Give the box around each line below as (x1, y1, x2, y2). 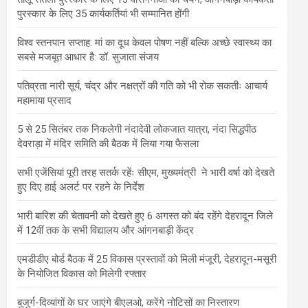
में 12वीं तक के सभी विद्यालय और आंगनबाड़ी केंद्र (17, 223, 194, 236)
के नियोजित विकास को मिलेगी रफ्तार (17, 267, 146, 280)
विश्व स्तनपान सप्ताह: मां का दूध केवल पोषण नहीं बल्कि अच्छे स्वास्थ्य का (17, 36, 272, 49)
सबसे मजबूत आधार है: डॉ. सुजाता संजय (17, 50, 159, 63)
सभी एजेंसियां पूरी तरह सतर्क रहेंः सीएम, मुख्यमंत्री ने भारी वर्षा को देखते (17, 166, 274, 179)
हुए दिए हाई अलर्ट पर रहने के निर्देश (17, 180, 144, 193)
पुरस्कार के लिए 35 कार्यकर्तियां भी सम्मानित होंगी (17, 7, 192, 20)
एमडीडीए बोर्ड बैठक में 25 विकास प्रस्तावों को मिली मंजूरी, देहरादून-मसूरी (17, 252, 276, 265)
